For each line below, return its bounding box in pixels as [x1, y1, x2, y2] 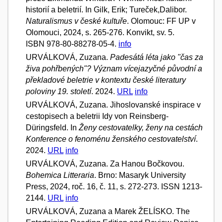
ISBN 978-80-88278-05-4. [26, 39, 118, 48]
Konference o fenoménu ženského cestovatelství [26, 134, 196, 143]
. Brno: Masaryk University [94, 170, 186, 179]
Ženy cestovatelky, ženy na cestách [79, 123, 203, 132]
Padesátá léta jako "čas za [110, 53, 203, 61]
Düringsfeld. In [26, 123, 79, 132]
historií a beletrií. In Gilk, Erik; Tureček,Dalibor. [26, 5, 187, 14]
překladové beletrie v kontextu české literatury [26, 75, 186, 84]
